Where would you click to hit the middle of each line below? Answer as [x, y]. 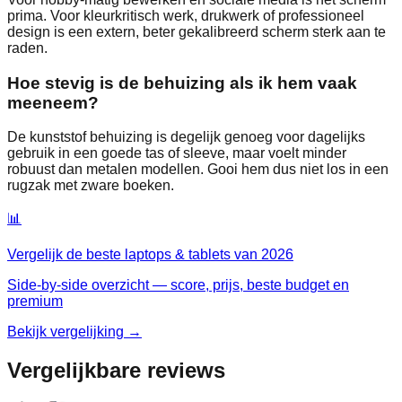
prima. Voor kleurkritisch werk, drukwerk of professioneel [186, 15]
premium [35, 301]
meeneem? [53, 102]
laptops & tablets [178, 255]
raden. [27, 48]
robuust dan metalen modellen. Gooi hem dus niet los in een [198, 170]
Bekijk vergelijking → [74, 332]
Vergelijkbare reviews [116, 371]
